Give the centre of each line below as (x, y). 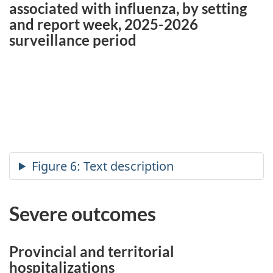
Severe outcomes (83, 213)
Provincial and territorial (92, 251)
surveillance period (73, 40)
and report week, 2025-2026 (104, 24)
